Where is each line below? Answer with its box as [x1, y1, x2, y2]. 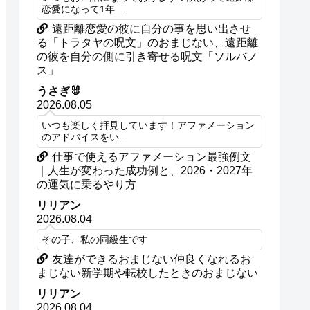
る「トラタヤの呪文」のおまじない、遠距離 [37, 36, 259, 48]
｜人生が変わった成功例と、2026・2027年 [37, 164, 253, 176]
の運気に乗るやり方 [37, 178, 137, 190]
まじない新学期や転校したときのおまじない [37, 266, 259, 279]
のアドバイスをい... [42, 131, 128, 143]
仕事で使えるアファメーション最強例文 [52, 150, 252, 163]
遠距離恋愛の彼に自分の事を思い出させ [52, 22, 252, 35]
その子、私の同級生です [42, 234, 149, 245]
